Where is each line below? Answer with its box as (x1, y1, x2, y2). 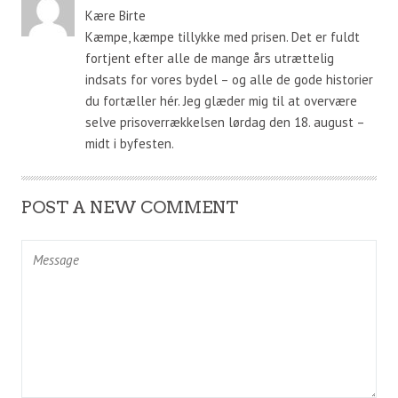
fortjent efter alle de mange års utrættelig (84, 49, 334, 67)
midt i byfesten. (84, 134, 174, 152)
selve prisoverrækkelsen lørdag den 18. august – (84, 113, 364, 131)
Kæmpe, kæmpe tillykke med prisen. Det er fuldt (84, 28, 360, 45)
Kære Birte (84, 6, 146, 24)
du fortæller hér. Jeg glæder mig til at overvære (84, 92, 357, 109)
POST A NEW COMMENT (21, 196, 238, 218)
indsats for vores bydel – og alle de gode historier (84, 70, 373, 88)
